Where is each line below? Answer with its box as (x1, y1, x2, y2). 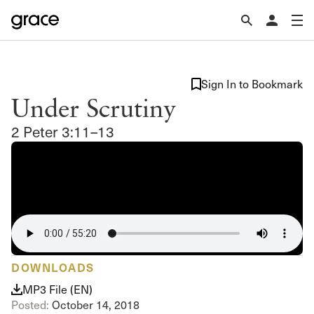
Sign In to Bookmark (201, 76, 303, 91)
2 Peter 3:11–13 (11, 121, 114, 142)
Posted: (11, 297, 49, 312)
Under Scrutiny (11, 92, 176, 123)
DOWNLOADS (11, 259, 95, 275)
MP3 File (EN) (22, 282, 93, 296)
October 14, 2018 (49, 297, 139, 312)
